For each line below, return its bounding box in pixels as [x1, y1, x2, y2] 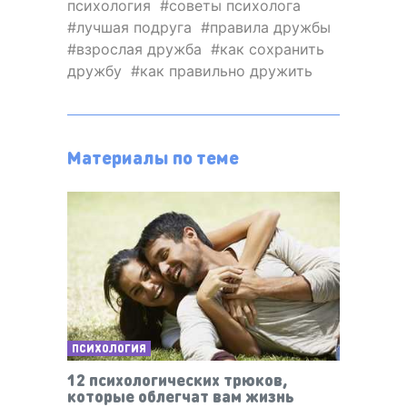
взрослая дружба [76, 40, 202, 59]
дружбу [67, 62, 122, 81]
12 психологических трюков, [67, 368, 287, 390]
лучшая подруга [76, 18, 192, 37]
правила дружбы [210, 18, 331, 37]
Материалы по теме [67, 145, 239, 170]
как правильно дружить [140, 62, 313, 81]
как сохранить [220, 40, 324, 59]
